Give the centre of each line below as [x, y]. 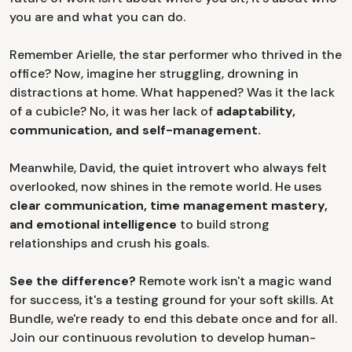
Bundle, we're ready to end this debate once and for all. [173, 318]
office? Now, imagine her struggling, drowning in [154, 73]
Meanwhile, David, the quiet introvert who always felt [168, 167]
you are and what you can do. [97, 16]
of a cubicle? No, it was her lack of [111, 111]
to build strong [223, 224]
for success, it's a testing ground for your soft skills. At [172, 299]
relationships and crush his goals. [109, 243]
